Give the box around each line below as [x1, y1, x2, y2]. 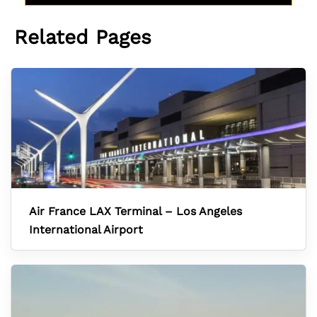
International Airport [29, 223, 143, 236]
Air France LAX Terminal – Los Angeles [29, 204, 242, 218]
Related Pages [14, 25, 151, 49]
